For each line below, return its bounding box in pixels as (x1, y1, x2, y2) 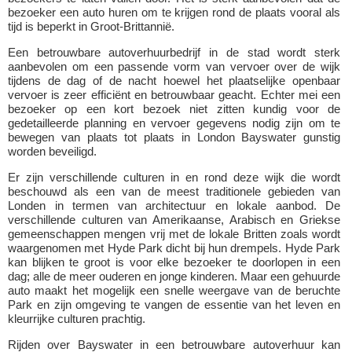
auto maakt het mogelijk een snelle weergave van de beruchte (8, 284, 340, 297)
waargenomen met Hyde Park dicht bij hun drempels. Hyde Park (8, 241, 340, 255)
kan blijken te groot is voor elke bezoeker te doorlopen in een (8, 255, 340, 269)
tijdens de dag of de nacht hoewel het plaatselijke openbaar (8, 74, 340, 87)
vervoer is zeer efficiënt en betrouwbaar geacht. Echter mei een (8, 88, 340, 101)
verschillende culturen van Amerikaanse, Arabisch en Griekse (8, 213, 340, 226)
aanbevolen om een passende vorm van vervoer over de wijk (8, 60, 340, 73)
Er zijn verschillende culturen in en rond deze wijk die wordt (8, 170, 340, 184)
